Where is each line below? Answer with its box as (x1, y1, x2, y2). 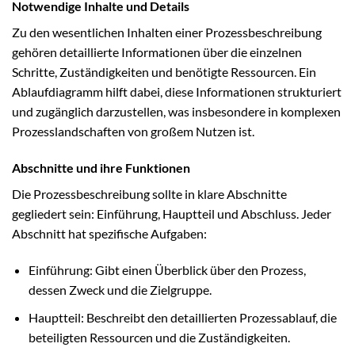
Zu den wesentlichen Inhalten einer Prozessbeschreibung (12, 25, 322, 40)
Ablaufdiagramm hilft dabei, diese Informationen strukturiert (12, 84, 342, 100)
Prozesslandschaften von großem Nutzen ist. (12, 124, 254, 139)
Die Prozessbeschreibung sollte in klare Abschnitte (12, 186, 287, 202)
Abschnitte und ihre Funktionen (12, 160, 190, 176)
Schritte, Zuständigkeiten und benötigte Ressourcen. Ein (12, 64, 316, 80)
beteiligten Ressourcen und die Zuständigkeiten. (28, 329, 290, 345)
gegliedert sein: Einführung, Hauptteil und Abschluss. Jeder (12, 206, 331, 222)
